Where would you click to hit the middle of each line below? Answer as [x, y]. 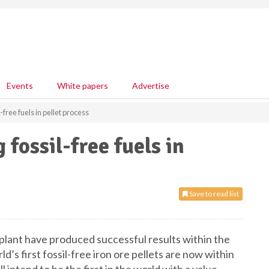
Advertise [151, 86]
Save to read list [213, 194]
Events [20, 86]
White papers [83, 86]
